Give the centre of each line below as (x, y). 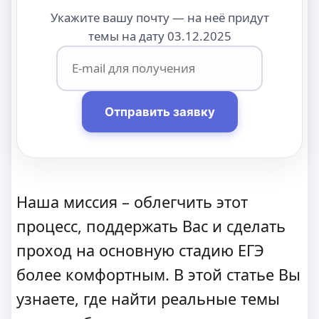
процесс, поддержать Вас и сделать (151, 226)
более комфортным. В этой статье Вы (158, 274)
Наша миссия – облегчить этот (132, 202)
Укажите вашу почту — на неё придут (159, 17)
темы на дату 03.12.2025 (159, 36)
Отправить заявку (159, 111)
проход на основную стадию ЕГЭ (140, 250)
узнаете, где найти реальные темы (148, 298)
